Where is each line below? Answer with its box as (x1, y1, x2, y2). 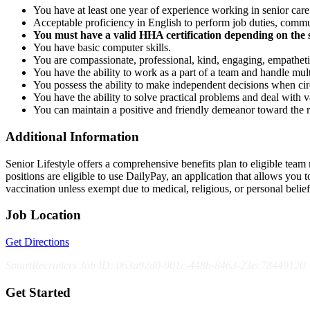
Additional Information (6, 129, 139, 144)
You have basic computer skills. (33, 42, 174, 54)
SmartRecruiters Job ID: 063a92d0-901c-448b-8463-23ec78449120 (6, 259, 305, 271)
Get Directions (6, 236, 69, 248)
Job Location (6, 208, 81, 223)
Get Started (6, 284, 71, 300)
